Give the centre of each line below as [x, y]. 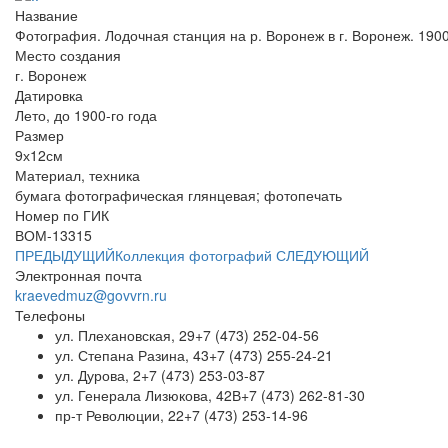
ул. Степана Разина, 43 [132, 355]
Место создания [68, 55]
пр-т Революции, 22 [119, 415]
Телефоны [50, 315]
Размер [39, 135]
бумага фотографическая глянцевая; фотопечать [178, 195]
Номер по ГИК [62, 215]
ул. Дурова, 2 [98, 375]
